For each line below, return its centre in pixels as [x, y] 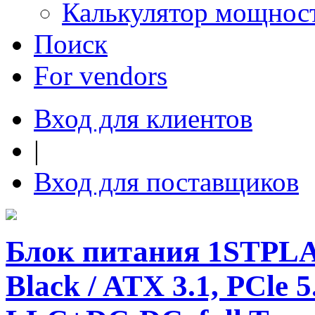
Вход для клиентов [143, 118]
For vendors [101, 76]
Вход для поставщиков [166, 182]
